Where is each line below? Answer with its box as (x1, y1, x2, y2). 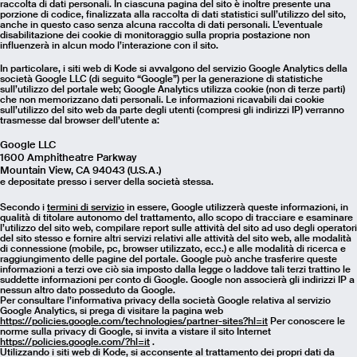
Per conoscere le (268, 316, 345, 327)
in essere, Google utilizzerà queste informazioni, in (124, 202, 348, 213)
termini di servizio (47, 202, 124, 213)
